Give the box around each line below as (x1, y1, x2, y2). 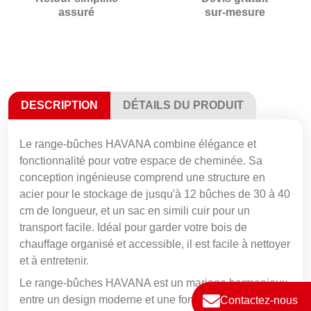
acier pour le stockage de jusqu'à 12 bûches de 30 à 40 (19, 187, 290, 200)
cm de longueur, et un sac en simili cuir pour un (19, 204, 250, 217)
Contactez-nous (219, 294, 298, 306)
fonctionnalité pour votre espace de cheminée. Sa (19, 154, 262, 167)
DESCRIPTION (21, 99, 98, 111)
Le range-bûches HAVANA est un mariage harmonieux (19, 276, 287, 289)
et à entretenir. (19, 254, 89, 267)
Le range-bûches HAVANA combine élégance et (19, 137, 256, 150)
